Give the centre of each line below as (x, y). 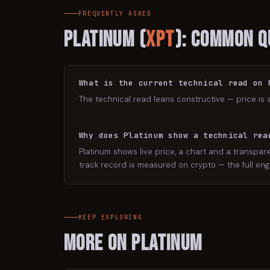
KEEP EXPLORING (110, 217)
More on (98, 244)
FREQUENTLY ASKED (115, 14)
